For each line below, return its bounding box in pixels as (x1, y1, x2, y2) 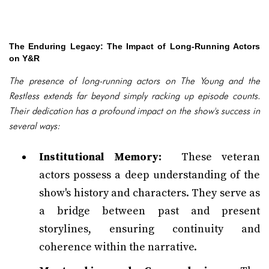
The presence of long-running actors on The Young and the (9, 75, 260, 86)
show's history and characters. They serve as (39, 186, 260, 200)
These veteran (161, 150, 260, 164)
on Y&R (9, 53, 40, 63)
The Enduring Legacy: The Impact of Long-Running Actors (9, 41, 260, 51)
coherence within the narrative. (39, 240, 197, 254)
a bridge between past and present (39, 204, 260, 218)
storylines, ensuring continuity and (39, 222, 260, 236)
